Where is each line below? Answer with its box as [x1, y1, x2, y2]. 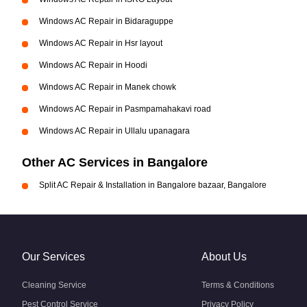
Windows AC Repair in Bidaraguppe [39, 16, 173, 26]
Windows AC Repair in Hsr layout [39, 38, 162, 48]
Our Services [22, 251, 85, 262]
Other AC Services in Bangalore [22, 156, 208, 169]
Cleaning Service [22, 280, 86, 290]
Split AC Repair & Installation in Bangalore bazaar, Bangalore [39, 180, 267, 190]
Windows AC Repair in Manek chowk [39, 82, 176, 92]
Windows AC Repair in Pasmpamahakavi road [39, 104, 211, 114]
